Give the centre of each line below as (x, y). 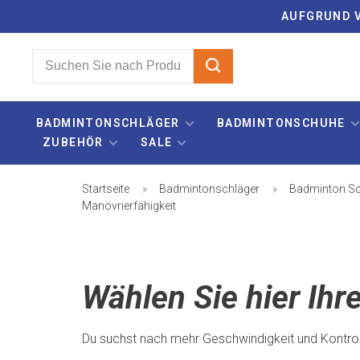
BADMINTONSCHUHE (281, 123)
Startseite (106, 189)
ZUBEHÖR (73, 142)
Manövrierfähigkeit (129, 206)
